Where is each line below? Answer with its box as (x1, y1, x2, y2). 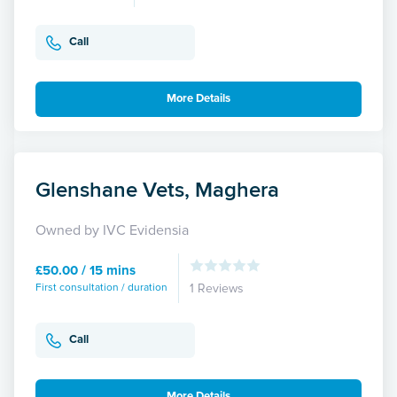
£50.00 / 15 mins (35, 261, 136, 278)
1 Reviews (190, 280, 244, 296)
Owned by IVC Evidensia (35, 221, 189, 239)
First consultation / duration (35, 280, 167, 294)
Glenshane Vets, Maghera (35, 173, 279, 205)
